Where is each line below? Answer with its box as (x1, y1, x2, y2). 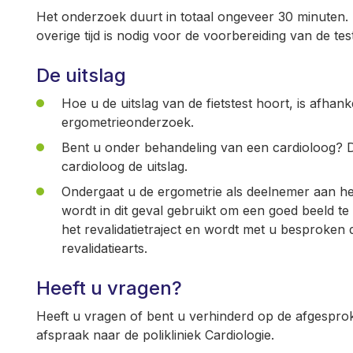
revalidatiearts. (61, 240, 147, 256)
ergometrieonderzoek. (61, 114, 194, 130)
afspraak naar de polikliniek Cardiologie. (36, 327, 274, 343)
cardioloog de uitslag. (61, 158, 188, 174)
